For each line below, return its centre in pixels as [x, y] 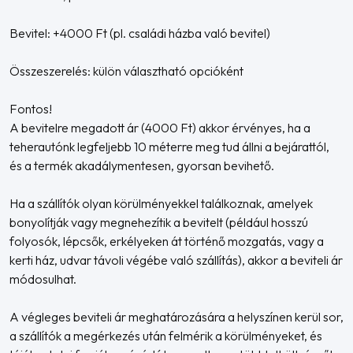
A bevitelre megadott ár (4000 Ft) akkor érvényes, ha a [160, 128]
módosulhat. [43, 279]
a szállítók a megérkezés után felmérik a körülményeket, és [166, 336]
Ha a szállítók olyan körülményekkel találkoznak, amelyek [161, 203]
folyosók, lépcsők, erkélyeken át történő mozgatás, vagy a [167, 241]
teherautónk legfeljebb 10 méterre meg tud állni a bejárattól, [169, 147]
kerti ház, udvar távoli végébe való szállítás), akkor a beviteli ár [176, 260]
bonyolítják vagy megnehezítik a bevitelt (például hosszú [159, 222]
